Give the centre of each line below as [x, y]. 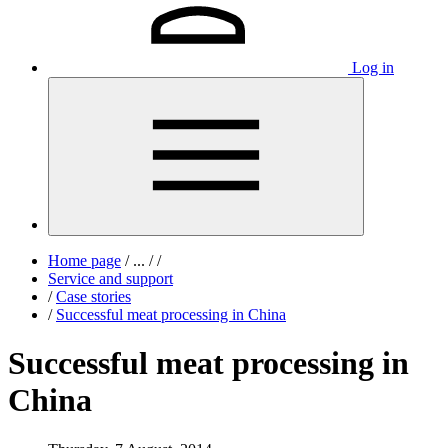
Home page [84, 260]
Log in [373, 67]
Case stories [93, 296]
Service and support [110, 278]
